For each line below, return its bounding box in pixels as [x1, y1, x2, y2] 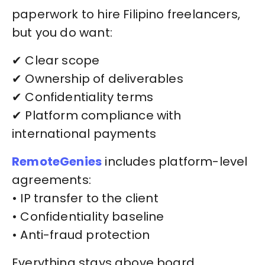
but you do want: [12, 24, 112, 41]
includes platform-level [102, 153, 248, 170]
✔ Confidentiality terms [12, 89, 154, 106]
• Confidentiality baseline [12, 208, 164, 225]
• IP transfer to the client [12, 190, 159, 207]
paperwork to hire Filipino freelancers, [12, 6, 241, 23]
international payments [12, 125, 156, 143]
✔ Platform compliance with [12, 107, 182, 124]
